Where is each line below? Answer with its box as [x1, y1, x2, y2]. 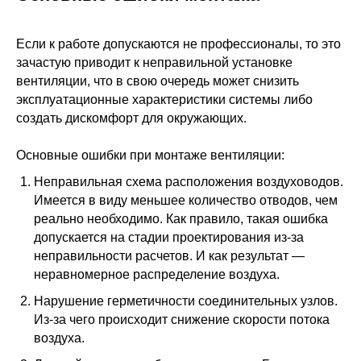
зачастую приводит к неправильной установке [16, 55, 293, 69]
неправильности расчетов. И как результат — [34, 248, 305, 263]
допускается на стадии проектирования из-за [34, 230, 304, 244]
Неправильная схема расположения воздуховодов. [34, 174, 343, 189]
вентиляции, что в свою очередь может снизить [16, 73, 299, 88]
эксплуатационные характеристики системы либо [16, 92, 313, 106]
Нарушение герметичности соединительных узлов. [34, 293, 338, 308]
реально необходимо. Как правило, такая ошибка [34, 211, 328, 226]
